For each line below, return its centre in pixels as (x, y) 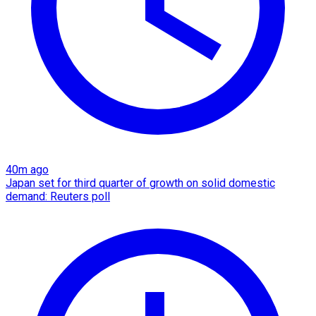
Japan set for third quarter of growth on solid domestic (140, 183)
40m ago (27, 170)
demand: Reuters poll (58, 197)
